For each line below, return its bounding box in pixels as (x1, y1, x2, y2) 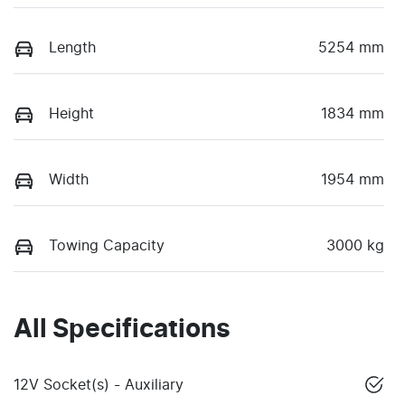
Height (49, 106, 94, 121)
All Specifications (14, 317, 231, 344)
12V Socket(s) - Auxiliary (14, 378, 184, 393)
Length (49, 40, 96, 55)
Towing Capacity (49, 239, 165, 254)
